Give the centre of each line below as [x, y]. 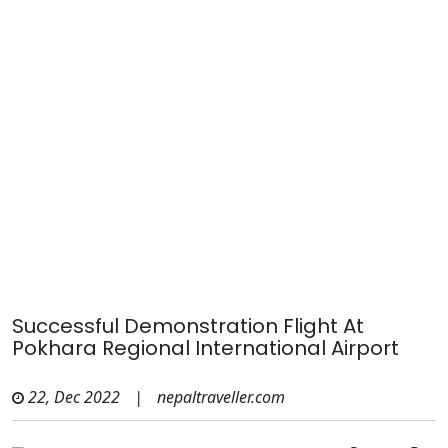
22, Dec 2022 [74, 397]
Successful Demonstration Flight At [188, 326]
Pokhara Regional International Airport [205, 348]
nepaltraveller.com [221, 397]
